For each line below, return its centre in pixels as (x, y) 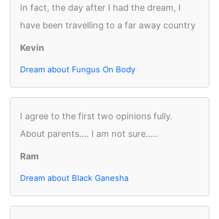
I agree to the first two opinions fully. (96, 116)
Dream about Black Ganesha (74, 178)
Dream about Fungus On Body (78, 70)
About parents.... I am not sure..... (89, 134)
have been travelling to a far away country (108, 25)
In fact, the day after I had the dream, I (100, 8)
